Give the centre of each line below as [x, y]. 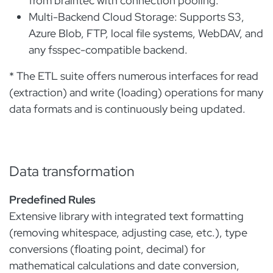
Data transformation [72, 171]
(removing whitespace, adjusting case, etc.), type [128, 232]
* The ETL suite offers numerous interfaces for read [134, 76]
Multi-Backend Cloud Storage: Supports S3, [136, 17]
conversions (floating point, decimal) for [107, 249]
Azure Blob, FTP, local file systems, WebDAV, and [146, 33]
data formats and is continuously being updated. [129, 109]
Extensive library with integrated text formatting [126, 216]
